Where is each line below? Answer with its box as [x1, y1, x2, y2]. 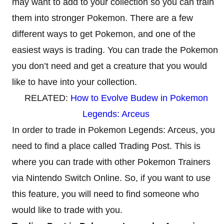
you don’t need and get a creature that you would [12, 60, 207, 71]
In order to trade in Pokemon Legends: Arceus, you [12, 124, 215, 135]
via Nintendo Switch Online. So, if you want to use [12, 172, 210, 183]
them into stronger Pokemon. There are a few [12, 12, 193, 23]
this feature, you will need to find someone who [12, 188, 199, 199]
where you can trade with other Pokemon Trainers [12, 156, 210, 167]
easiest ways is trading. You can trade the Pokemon [12, 44, 218, 55]
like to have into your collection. [12, 76, 137, 87]
